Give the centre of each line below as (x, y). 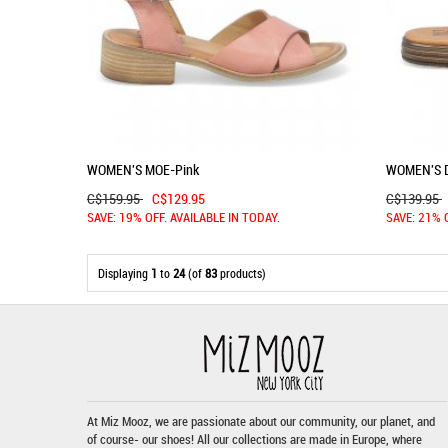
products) (241, 273)
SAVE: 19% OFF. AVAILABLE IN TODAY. (183, 219)
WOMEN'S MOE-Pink (143, 169)
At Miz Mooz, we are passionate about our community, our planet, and (261, 421)
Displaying (124, 273)
